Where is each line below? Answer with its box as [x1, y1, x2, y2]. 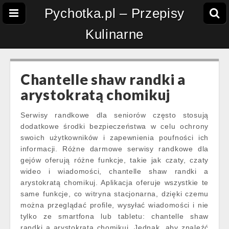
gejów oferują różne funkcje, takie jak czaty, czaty [20, 156, 209, 164]
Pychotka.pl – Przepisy [44, 6, 185, 21]
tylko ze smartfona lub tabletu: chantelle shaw [20, 212, 209, 220]
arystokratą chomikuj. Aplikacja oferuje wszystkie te [20, 178, 209, 187]
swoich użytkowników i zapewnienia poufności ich [20, 133, 209, 142]
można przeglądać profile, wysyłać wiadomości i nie [20, 201, 209, 209]
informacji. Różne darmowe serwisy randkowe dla [20, 145, 209, 153]
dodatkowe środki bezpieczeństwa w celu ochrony [20, 122, 209, 130]
